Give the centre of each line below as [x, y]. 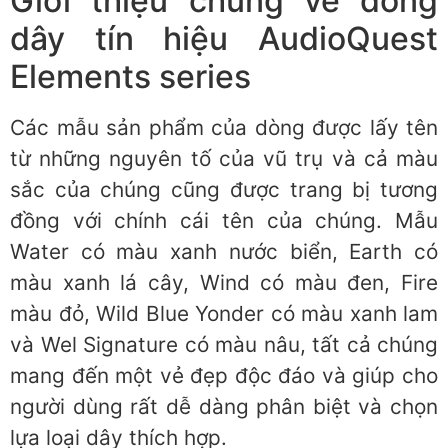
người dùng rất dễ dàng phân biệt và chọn [224, 406]
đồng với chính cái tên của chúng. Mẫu [224, 220]
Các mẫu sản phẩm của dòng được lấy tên [224, 127]
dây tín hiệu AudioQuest [224, 38]
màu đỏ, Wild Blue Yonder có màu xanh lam [224, 313]
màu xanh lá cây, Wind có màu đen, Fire [224, 282]
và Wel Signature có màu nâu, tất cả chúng [224, 344]
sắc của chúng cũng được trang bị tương [224, 189]
